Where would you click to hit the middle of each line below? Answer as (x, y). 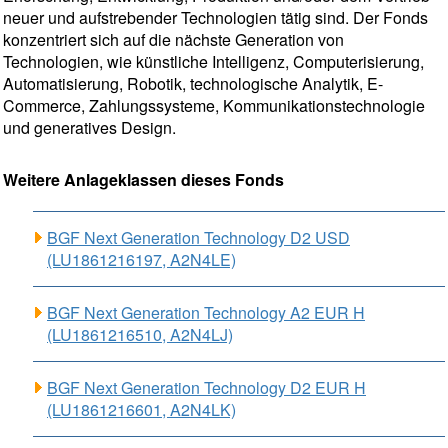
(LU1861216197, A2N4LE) (141, 259)
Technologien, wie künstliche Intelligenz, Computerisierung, (213, 61)
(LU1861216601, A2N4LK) (141, 409)
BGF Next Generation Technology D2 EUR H (206, 387)
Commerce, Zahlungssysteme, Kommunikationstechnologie (214, 105)
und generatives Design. (89, 127)
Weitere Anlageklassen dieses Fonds (143, 179)
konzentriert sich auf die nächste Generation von (173, 39)
